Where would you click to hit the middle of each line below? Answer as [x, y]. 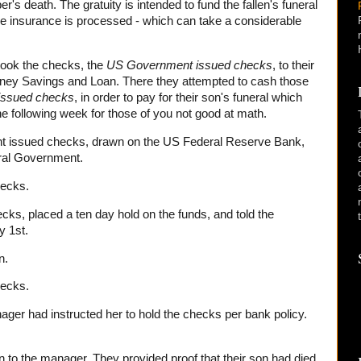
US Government [149, 66]
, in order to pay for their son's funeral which [188, 98]
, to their [293, 66]
